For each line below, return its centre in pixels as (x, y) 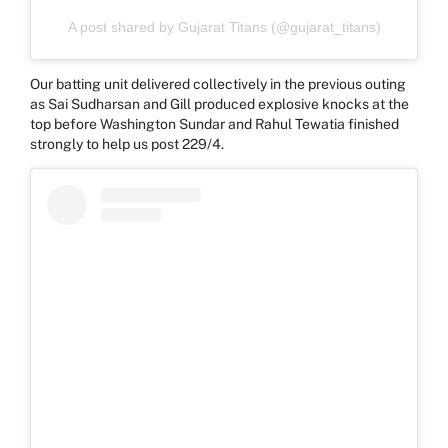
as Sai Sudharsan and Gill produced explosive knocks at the (219, 103)
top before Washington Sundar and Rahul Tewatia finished (214, 123)
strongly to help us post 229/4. (127, 143)
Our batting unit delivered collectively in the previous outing (218, 83)
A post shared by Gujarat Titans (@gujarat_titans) (224, 26)
